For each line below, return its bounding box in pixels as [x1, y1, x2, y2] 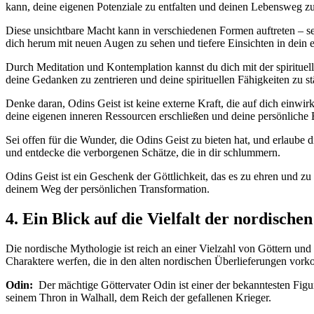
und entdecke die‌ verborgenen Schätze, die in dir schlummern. [6, 146, 280, 159]
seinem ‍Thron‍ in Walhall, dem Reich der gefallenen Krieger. [6, 291, 271, 303]
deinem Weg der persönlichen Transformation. [6, 183, 210, 196]
